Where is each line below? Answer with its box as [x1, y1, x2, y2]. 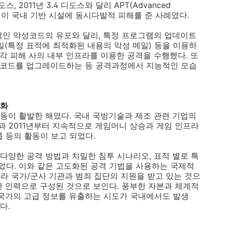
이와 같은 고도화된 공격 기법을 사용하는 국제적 [19, 161, 194, 171]
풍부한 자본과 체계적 [122, 181, 199, 191]
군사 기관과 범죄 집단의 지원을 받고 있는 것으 [30, 171, 200, 181]
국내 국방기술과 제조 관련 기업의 [74, 110, 196, 121]
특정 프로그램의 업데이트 [103, 30, 196, 40]
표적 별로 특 [154, 151, 199, 161]
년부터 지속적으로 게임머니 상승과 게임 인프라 [26, 121, 199, 131]
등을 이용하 [154, 40, 197, 50]
